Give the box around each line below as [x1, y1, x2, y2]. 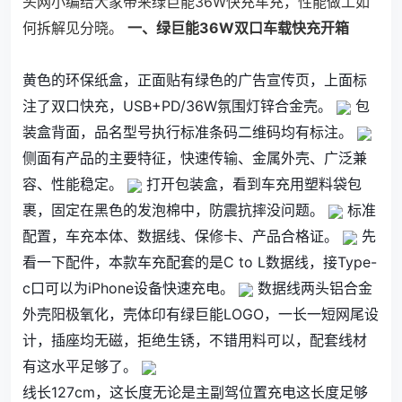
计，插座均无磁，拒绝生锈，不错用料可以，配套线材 [22, 331, 367, 349]
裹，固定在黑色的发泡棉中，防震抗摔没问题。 [22, 201, 328, 219]
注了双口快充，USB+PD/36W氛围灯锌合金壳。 [22, 97, 336, 115]
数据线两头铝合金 [253, 279, 372, 297]
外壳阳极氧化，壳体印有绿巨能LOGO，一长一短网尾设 [22, 305, 379, 323]
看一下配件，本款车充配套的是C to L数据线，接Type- [22, 253, 377, 271]
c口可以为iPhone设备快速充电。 [22, 279, 239, 297]
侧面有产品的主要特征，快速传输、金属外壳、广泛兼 [22, 149, 367, 167]
